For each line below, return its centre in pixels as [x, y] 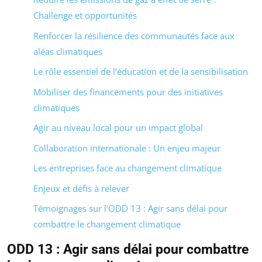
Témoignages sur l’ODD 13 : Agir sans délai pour [130, 208]
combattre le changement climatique [107, 224]
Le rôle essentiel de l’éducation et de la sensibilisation [141, 72]
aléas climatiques [68, 51]
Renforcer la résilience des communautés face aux [134, 35]
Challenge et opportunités [85, 15]
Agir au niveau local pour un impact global [118, 128]
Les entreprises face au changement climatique [127, 168]
